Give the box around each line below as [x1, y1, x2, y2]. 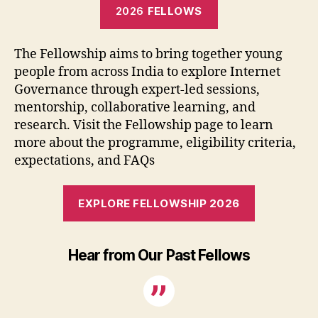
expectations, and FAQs [14, 152, 155, 169]
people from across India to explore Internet [14, 63, 280, 80]
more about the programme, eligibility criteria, [14, 134, 296, 151]
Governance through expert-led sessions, [14, 81, 260, 98]
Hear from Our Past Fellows [67, 246, 251, 264]
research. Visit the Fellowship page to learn [14, 116, 273, 133]
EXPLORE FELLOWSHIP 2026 [78, 196, 240, 210]
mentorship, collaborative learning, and [14, 99, 256, 116]
